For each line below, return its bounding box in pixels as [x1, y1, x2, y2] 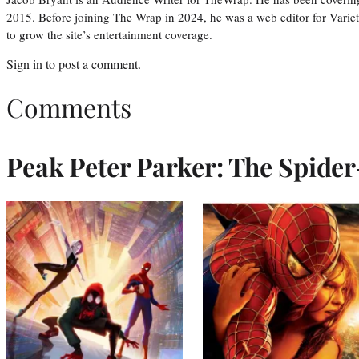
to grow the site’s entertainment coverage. [6, 26, 212, 42]
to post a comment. [42, 54, 141, 72]
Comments [6, 90, 131, 125]
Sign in [6, 54, 42, 72]
